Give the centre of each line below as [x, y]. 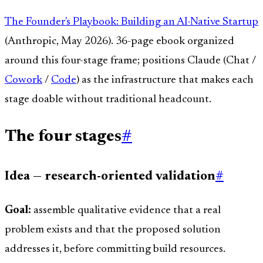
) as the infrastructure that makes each [165, 80]
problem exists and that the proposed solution [113, 230]
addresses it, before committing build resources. [115, 249]
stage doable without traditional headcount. [108, 99]
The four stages [63, 137]
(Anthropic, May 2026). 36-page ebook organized [119, 41]
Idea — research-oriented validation [110, 176]
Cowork [23, 80]
